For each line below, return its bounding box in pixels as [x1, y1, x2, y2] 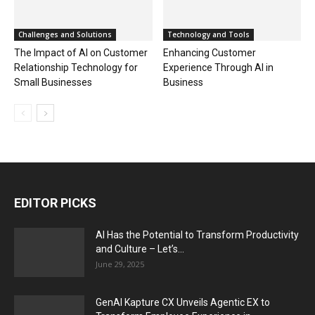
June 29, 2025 [96, 259, 144, 270]
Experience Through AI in [162, 62, 274, 74]
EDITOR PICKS [14, 195, 96, 211]
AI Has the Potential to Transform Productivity [96, 229, 299, 241]
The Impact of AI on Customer [14, 47, 148, 59]
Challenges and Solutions [18, 30, 112, 40]
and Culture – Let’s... [96, 243, 184, 255]
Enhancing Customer [162, 47, 256, 59]
